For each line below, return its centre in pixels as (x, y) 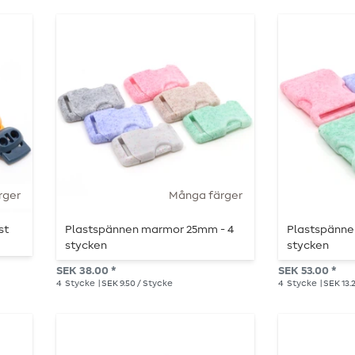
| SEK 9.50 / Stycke (135, 283)
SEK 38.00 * (86, 271)
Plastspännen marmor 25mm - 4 (150, 229)
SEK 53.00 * (307, 271)
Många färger (206, 196)
